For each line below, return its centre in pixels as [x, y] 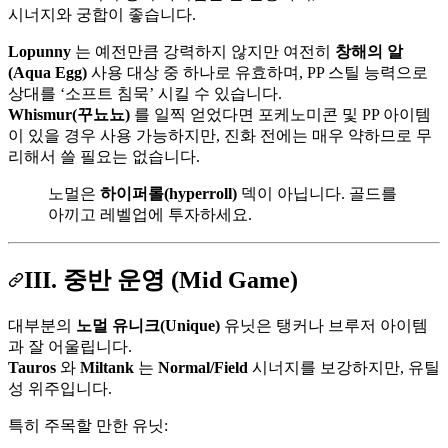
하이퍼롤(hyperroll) [168, 194]
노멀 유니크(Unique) [148, 326]
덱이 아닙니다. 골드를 [317, 194]
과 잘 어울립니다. [70, 347]
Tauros [32, 368]
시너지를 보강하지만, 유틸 [344, 368]
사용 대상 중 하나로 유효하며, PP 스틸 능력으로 [257, 73]
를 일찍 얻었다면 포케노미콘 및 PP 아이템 [280, 115]
